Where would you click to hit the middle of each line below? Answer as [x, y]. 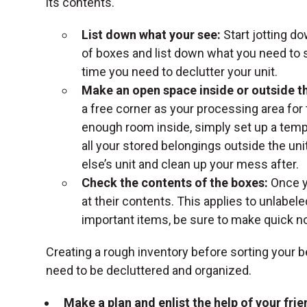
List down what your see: [153, 34]
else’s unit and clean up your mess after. [192, 164]
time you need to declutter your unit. [181, 71]
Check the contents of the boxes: [175, 182]
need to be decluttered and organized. [149, 270]
